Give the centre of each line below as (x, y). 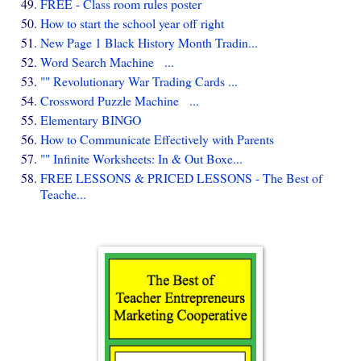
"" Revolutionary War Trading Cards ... (139, 81)
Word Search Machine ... (107, 61)
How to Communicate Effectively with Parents (157, 139)
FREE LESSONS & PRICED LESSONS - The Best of (181, 177)
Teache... (63, 193)
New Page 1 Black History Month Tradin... (149, 42)
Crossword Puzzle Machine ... (120, 100)
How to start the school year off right (132, 23)
